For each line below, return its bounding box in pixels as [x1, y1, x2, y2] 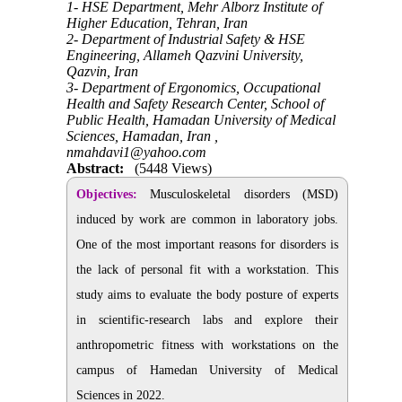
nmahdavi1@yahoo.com [66, 144, 207, 161]
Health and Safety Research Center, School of [66, 96, 325, 112]
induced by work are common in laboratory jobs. [76, 213, 338, 227]
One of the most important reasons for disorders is [76, 238, 338, 252]
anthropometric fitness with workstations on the [76, 338, 338, 353]
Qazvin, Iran [66, 64, 139, 80]
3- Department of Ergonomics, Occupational [66, 80, 321, 96]
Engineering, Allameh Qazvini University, [66, 48, 304, 64]
